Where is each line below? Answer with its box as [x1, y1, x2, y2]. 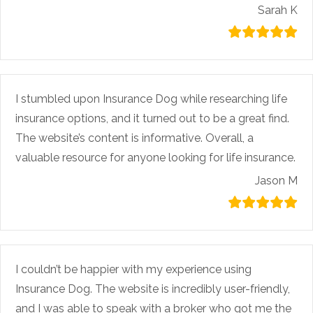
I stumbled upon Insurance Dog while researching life [15, 92, 287, 105]
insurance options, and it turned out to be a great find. [15, 111, 289, 125]
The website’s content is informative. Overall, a [15, 131, 254, 145]
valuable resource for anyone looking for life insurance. [15, 150, 296, 164]
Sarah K [258, 3, 298, 17]
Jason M [255, 173, 298, 187]
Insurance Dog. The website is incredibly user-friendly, [15, 282, 290, 296]
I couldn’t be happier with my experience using [15, 262, 252, 276]
